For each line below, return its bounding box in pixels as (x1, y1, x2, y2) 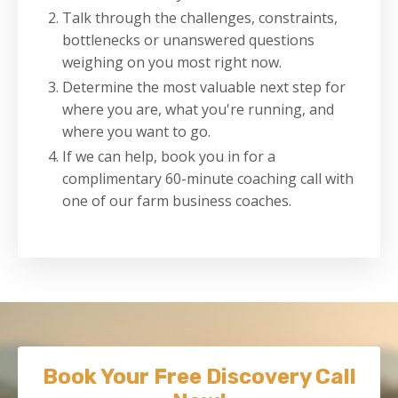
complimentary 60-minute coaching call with (62, 169, 354, 189)
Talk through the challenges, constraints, (62, 7, 338, 28)
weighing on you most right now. (62, 52, 282, 72)
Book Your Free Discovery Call (42, 364, 356, 390)
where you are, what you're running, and (62, 99, 334, 119)
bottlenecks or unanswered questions (62, 29, 314, 50)
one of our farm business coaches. (62, 191, 291, 211)
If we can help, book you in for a (62, 147, 275, 167)
